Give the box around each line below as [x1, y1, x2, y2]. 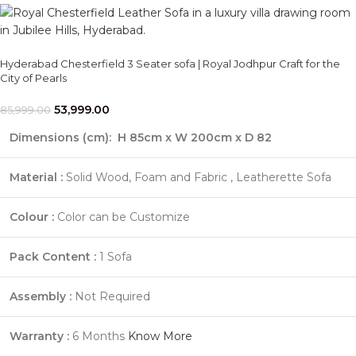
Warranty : [10, 329, 69, 344]
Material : [10, 170, 63, 185]
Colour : [10, 210, 54, 225]
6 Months [69, 329, 128, 344]
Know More [128, 329, 192, 344]
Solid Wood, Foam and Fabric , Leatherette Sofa [63, 170, 331, 185]
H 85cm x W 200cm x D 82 [114, 130, 272, 145]
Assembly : [10, 289, 72, 304]
